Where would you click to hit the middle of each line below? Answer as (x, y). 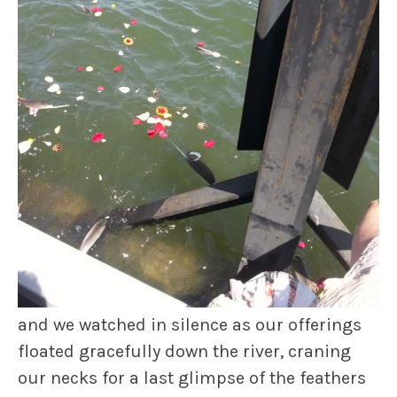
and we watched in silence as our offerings (190, 325)
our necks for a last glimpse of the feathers (192, 378)
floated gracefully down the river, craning (184, 352)
